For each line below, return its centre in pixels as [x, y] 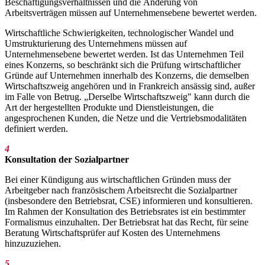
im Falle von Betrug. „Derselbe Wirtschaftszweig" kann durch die [127, 97]
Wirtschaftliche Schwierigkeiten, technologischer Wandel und [119, 33]
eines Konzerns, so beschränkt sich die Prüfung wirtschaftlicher [123, 65]
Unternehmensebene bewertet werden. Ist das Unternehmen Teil [124, 54]
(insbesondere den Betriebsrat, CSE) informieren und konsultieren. [129, 201]
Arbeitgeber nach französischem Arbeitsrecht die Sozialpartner [121, 190]
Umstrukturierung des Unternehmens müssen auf [96, 44]
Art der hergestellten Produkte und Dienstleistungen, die [109, 108]
